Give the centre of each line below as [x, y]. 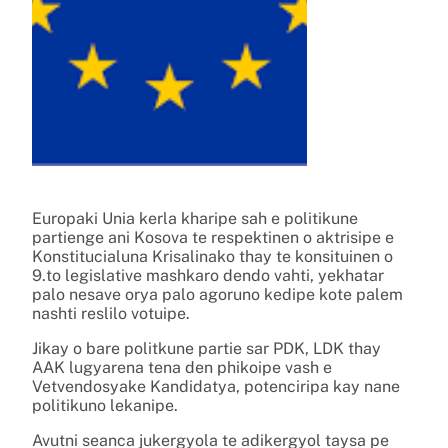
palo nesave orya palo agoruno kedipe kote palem [217, 294]
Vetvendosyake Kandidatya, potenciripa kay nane [216, 386]
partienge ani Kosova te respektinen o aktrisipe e [213, 237]
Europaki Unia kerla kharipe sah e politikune [195, 218]
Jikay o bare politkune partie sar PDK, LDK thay [206, 348]
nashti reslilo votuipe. [111, 313]
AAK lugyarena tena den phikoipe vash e [182, 367]
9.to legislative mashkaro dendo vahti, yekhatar [208, 275]
